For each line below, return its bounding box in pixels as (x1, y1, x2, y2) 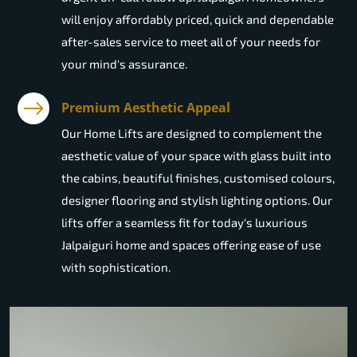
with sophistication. (61, 260, 171, 275)
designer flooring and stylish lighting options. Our (61, 193, 332, 208)
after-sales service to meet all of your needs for (61, 34, 320, 49)
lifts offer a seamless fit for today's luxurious (61, 215, 308, 230)
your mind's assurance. (61, 57, 187, 72)
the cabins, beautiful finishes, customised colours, (61, 171, 335, 186)
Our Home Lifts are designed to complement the (61, 126, 322, 141)
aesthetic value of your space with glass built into (61, 148, 331, 163)
